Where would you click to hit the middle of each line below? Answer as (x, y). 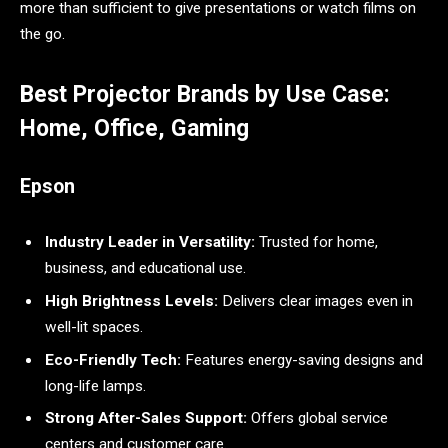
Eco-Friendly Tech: (113, 359)
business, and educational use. (145, 268)
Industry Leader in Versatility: (150, 242)
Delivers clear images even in (315, 300)
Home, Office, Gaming (134, 128)
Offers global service (317, 418)
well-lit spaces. (94, 326)
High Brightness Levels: (131, 300)
